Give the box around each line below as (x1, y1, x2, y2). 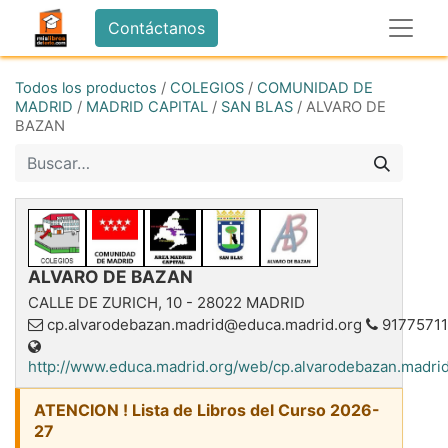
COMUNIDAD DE (257, 79, 373, 97)
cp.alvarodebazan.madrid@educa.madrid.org (47, 315, 362, 334)
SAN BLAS (221, 98, 293, 116)
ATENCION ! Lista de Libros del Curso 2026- (34, 400, 380, 420)
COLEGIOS (170, 79, 244, 97)
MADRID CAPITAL (86, 98, 208, 116)
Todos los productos (15, 79, 157, 97)
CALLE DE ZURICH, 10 (28, 293, 182, 312)
